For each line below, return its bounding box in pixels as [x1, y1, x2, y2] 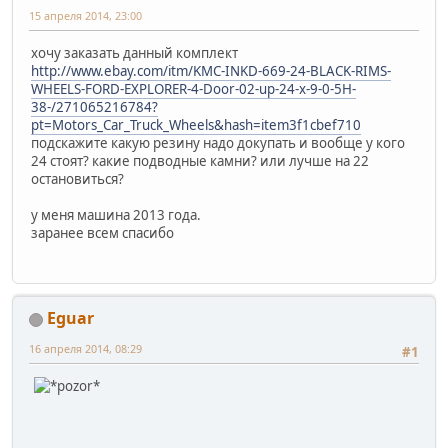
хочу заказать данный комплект [31, 43, 241, 62]
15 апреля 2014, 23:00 [29, 7, 142, 23]
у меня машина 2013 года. [31, 205, 201, 224]
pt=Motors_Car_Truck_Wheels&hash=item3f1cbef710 [31, 115, 361, 134]
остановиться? [31, 169, 124, 188]
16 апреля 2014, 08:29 [29, 341, 142, 357]
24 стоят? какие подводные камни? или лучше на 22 [31, 151, 369, 170]
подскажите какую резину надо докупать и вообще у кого [31, 133, 405, 152]
